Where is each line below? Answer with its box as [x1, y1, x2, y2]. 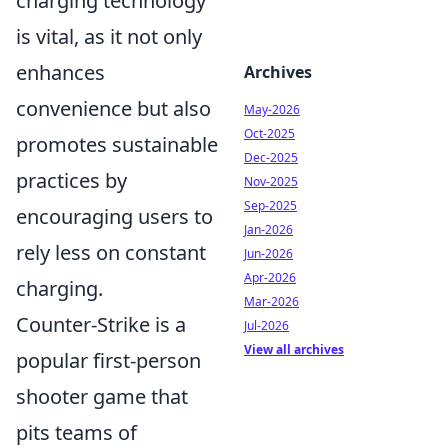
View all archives [244, 341, 344, 358]
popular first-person [16, 346, 201, 374]
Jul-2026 [244, 317, 289, 334]
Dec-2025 [244, 149, 298, 166]
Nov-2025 [244, 173, 298, 190]
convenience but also [16, 94, 211, 122]
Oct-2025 [244, 125, 295, 142]
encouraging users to [16, 202, 213, 230]
